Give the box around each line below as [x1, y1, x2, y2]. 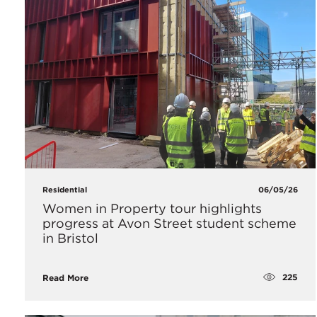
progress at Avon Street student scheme [42, 215, 296, 231]
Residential [42, 184, 87, 195]
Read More [42, 272, 88, 283]
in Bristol [42, 230, 98, 246]
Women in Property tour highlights [42, 200, 262, 216]
